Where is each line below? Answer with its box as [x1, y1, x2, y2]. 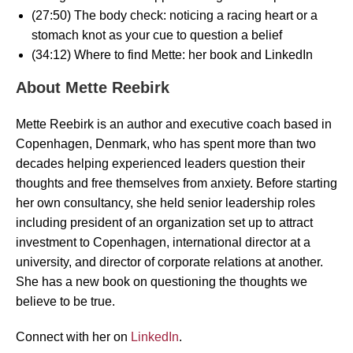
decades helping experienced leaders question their [16, 156, 305, 170]
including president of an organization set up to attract [16, 215, 313, 229]
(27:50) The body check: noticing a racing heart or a [32, 8, 318, 22]
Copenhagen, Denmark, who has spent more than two [16, 136, 316, 150]
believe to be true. [16, 294, 115, 308]
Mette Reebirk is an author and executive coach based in [16, 117, 332, 131]
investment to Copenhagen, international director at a [16, 235, 310, 249]
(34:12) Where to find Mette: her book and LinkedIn [32, 47, 313, 61]
